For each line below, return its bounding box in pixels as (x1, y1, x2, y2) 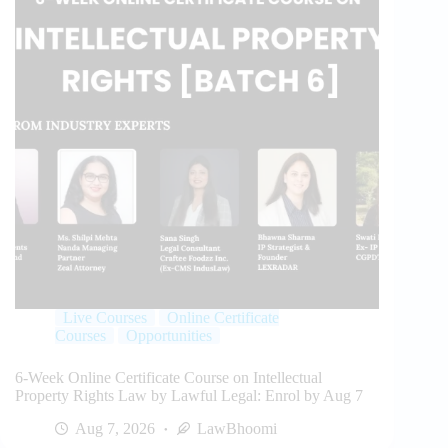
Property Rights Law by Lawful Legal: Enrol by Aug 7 (15, 386, 363, 404)
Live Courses (63, 308, 147, 326)
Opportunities (126, 326, 212, 344)
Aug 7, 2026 (75, 419, 155, 437)
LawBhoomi (197, 419, 277, 437)
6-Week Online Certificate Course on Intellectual (15, 368, 322, 386)
